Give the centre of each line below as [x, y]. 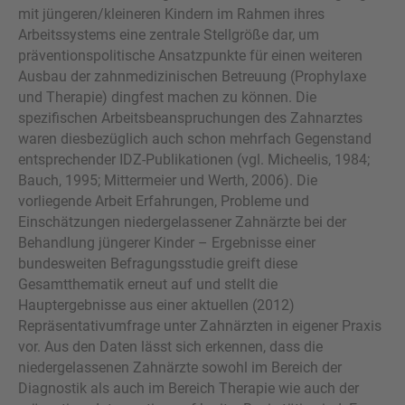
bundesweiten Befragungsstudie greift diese [158, 263]
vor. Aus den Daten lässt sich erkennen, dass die [170, 346]
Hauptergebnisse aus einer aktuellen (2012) [156, 305]
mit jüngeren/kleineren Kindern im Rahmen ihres [171, 14]
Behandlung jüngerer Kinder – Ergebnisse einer [167, 242]
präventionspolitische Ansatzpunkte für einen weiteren [190, 55]
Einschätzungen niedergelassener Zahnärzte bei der [182, 221]
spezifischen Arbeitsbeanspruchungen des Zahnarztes [190, 118]
